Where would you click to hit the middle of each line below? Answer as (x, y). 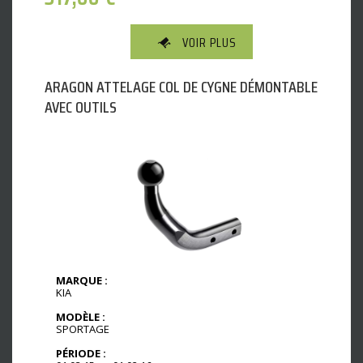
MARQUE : (82, 280)
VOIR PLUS (209, 42)
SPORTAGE (83, 329)
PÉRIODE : (81, 353)
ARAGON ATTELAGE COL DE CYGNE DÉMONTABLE (181, 86)
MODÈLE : (81, 316)
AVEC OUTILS (81, 107)
